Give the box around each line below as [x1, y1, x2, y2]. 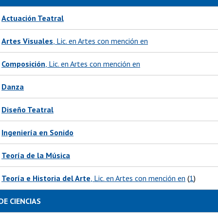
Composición [1, 59, 45, 69]
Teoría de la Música [1, 150, 70, 161]
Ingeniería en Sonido [1, 127, 73, 138]
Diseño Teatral [1, 105, 54, 115]
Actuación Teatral [1, 13, 64, 23]
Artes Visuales [1, 36, 53, 46]
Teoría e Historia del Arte [1, 173, 91, 183]
